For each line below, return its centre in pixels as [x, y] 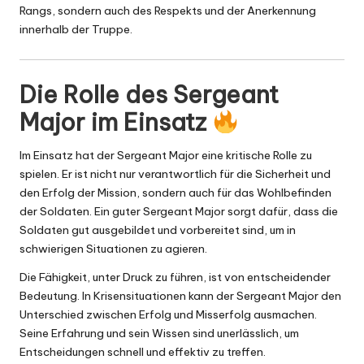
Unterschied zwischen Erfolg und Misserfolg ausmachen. [168, 315]
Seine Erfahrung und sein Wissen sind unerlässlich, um [159, 334]
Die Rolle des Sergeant [149, 95]
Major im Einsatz [116, 123]
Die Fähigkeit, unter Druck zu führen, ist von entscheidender [175, 277]
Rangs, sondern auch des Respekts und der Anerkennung [168, 10]
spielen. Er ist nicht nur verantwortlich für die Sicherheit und [175, 174]
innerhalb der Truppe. [76, 29]
